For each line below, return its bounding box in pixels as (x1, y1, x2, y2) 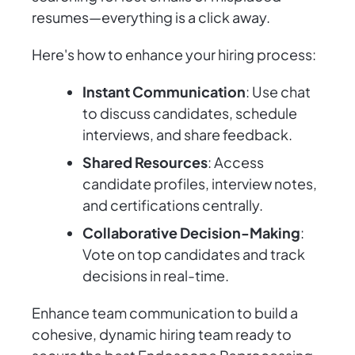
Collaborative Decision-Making (82, 223, 300, 242)
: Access (208, 153, 264, 172)
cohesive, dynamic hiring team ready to (32, 325, 292, 344)
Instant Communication (82, 82, 246, 101)
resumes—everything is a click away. (32, 8, 270, 27)
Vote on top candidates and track (82, 245, 305, 264)
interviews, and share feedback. (82, 125, 292, 144)
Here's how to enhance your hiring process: (32, 45, 316, 64)
